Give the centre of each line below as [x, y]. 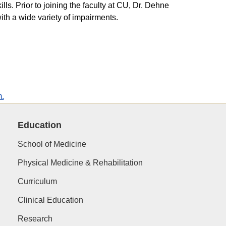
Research [35, 218]
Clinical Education [50, 200]
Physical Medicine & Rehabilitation [80, 162]
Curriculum [37, 181]
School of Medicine [52, 144]
